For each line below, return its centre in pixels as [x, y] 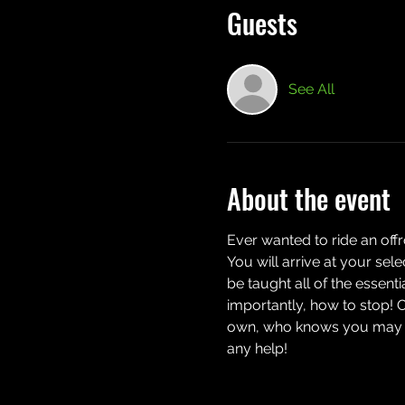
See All [311, 89]
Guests [262, 23]
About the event [308, 198]
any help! [257, 348]
